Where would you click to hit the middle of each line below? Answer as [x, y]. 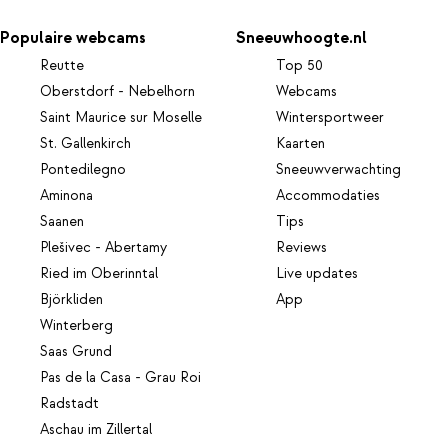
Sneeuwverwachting [339, 170]
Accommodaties [328, 196]
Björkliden [71, 300]
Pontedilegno [83, 170]
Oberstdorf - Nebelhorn [117, 92]
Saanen [62, 222]
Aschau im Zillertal [96, 430]
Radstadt [69, 404]
